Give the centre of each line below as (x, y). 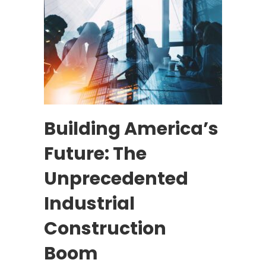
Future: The (95, 154)
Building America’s (131, 129)
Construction (105, 229)
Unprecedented (116, 179)
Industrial (89, 204)
